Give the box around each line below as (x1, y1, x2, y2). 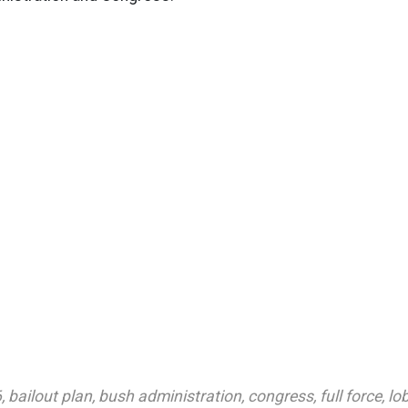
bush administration (98, 387, 241, 405)
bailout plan (8, 387, 92, 405)
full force (320, 387, 382, 405)
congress (248, 387, 313, 405)
